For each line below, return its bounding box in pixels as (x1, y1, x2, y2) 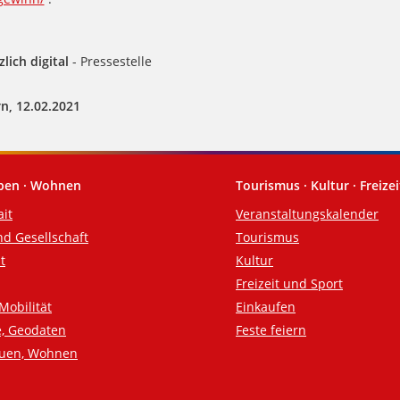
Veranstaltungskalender (236, 205, 379, 223)
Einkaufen (236, 298, 296, 316)
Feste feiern (236, 321, 306, 339)
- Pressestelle (68, 53, 152, 71)
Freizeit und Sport (236, 275, 343, 293)
